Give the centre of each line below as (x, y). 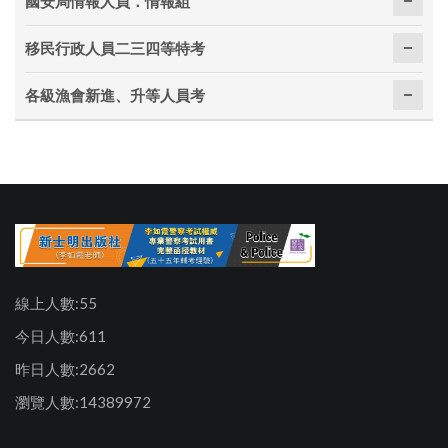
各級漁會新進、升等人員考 (115, 94)
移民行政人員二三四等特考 (115, 47)
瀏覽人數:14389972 (83, 402)
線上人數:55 (56, 303)
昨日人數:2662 (65, 369)
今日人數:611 (60, 336)
